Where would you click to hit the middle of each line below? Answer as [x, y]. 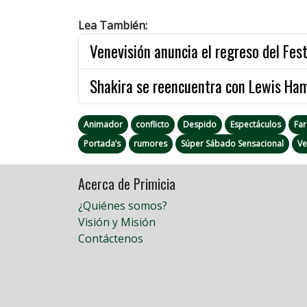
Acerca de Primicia [127, 183]
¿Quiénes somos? [123, 205]
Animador [103, 124]
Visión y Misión [117, 222]
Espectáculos [255, 124]
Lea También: [113, 25]
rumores [151, 143]
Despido [199, 124]
